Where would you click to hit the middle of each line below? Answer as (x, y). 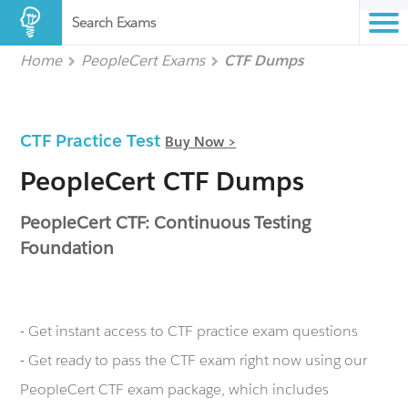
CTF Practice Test (93, 140)
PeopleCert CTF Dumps (163, 181)
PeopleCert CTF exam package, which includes (175, 389)
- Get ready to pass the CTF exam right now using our (194, 360)
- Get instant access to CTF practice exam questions (189, 331)
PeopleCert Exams (143, 61)
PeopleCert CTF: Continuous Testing (166, 222)
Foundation (67, 248)
